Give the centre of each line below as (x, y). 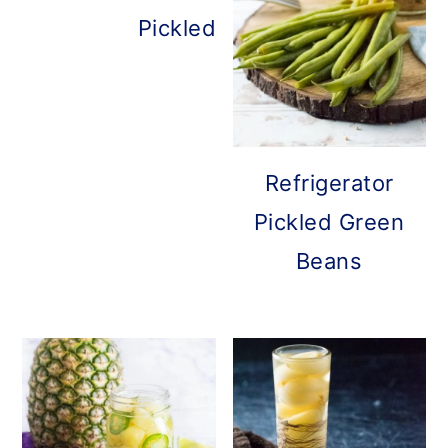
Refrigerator (329, 182)
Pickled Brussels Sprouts (272, 28)
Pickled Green (329, 221)
